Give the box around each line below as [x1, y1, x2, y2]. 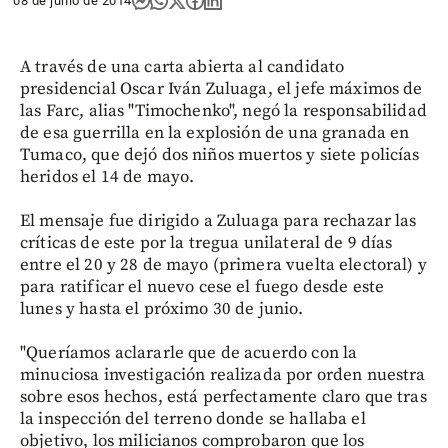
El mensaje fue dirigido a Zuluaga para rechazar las [20, 210, 417, 232]
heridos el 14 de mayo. [20, 166, 195, 188]
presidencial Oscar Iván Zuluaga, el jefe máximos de [20, 78, 423, 100]
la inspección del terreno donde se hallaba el [20, 408, 366, 430]
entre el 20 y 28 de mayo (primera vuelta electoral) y [20, 254, 427, 276]
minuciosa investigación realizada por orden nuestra [20, 364, 426, 386]
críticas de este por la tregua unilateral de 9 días [20, 232, 393, 254]
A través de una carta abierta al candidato [20, 56, 345, 78]
